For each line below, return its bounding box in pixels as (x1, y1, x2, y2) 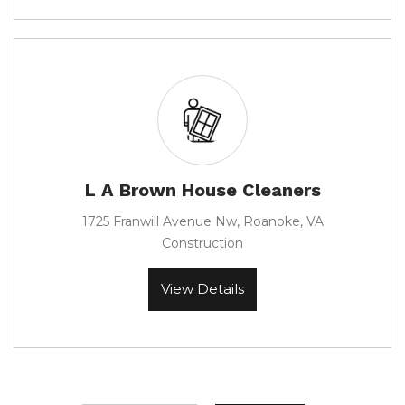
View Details (161, 280, 244, 297)
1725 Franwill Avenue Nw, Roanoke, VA (81, 213, 324, 230)
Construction (162, 235, 243, 251)
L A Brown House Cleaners (84, 179, 321, 201)
